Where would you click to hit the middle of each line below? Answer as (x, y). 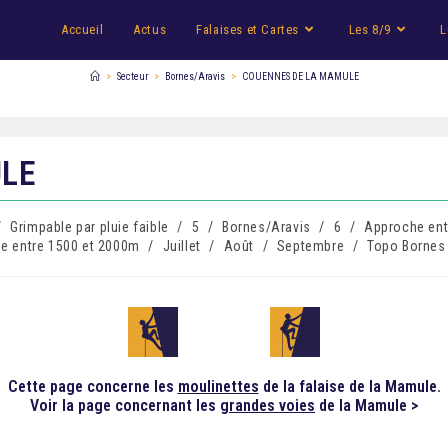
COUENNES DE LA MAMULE (300, 76)
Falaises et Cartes (247, 29)
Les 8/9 (369, 29)
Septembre (310, 246)
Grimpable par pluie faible (89, 227)
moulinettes (218, 386)
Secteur (132, 76)
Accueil (82, 29)
